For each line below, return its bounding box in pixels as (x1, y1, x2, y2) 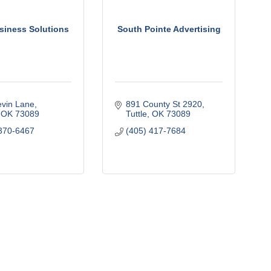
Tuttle (125, 109, 147, 119)
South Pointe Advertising (117, 24, 221, 34)
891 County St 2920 (125, 99, 202, 109)
